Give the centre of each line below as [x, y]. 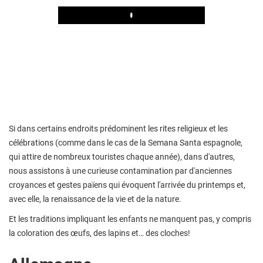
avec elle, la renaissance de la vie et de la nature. [95, 199]
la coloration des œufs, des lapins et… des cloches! [100, 233]
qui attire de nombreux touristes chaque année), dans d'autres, [122, 156]
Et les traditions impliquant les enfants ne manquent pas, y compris [130, 219]
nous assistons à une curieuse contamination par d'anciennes [120, 171]
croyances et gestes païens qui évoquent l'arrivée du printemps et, [127, 185]
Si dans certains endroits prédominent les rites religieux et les [118, 128]
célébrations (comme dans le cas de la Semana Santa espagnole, [126, 142]
